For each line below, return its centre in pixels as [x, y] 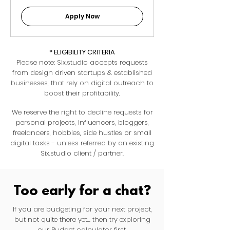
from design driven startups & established [82, 73]
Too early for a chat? [82, 192]
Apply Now [82, 16]
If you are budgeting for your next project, [82, 209]
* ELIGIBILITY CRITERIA [82, 52]
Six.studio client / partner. [82, 154]
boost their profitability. [82, 93]
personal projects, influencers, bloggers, [82, 123]
